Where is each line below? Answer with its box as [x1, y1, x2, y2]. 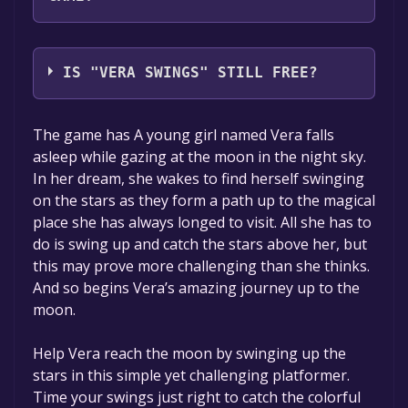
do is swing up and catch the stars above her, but [33, 234, 367, 255]
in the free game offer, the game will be [47, 158, 316, 178]
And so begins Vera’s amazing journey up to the [33, 278, 360, 299]
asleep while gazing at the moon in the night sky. [33, 147, 366, 168]
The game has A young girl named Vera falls [33, 125, 334, 146]
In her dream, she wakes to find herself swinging [33, 168, 364, 189]
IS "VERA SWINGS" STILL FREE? [63, 64, 319, 81]
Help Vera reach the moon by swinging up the [33, 343, 346, 364]
